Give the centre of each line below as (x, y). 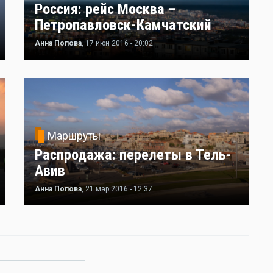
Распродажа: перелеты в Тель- (133, 155)
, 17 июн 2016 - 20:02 (117, 44)
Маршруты (74, 136)
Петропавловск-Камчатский (123, 25)
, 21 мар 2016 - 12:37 (117, 189)
